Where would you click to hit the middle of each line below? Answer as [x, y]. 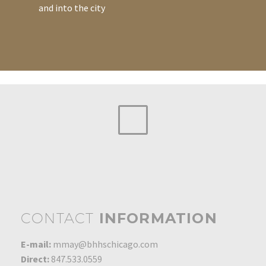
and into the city [72, 7]
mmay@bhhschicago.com [105, 244]
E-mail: [36, 244]
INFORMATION [158, 218]
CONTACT [60, 218]
